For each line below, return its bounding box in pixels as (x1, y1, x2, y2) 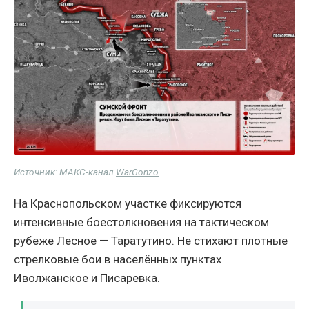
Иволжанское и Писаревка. (14, 271, 160, 286)
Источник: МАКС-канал (14, 166, 116, 178)
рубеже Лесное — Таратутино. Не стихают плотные (14, 234, 288, 248)
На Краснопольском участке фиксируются (14, 197, 241, 211)
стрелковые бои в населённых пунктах (14, 252, 221, 267)
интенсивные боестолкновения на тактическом (14, 215, 269, 230)
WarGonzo (116, 166, 159, 178)
